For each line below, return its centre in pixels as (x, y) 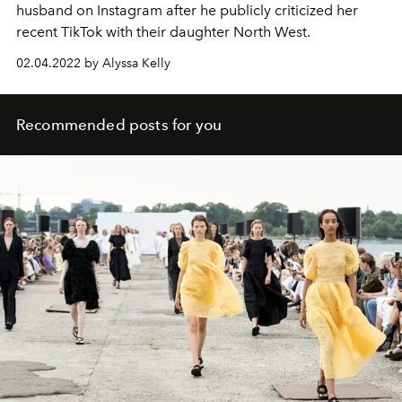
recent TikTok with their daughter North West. (163, 31)
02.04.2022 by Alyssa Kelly (93, 63)
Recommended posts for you (119, 124)
